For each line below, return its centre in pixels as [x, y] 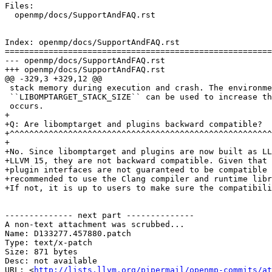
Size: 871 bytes [41, 252]
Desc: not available [51, 261]
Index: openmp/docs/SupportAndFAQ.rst [92, 42]
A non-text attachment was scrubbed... [95, 225]
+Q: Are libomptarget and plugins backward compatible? [134, 124]
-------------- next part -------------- [100, 216]
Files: [19, 6]
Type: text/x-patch [49, 243]
